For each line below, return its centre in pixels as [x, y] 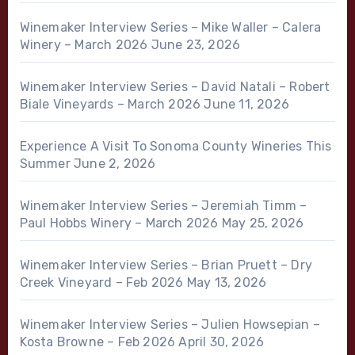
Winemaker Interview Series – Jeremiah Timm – [163, 205]
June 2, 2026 [115, 163]
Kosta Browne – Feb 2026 [97, 342]
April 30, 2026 [221, 342]
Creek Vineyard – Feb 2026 [101, 282]
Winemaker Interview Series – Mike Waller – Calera [170, 27]
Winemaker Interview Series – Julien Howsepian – [170, 324]
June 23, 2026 [196, 44]
